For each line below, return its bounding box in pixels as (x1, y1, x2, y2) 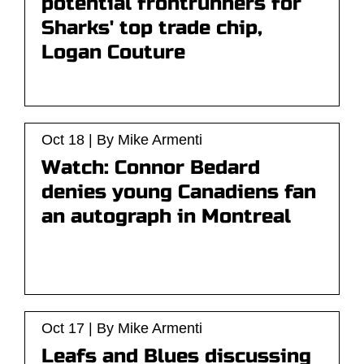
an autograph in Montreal (41, 205, 291, 228)
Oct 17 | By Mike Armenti (41, 320, 202, 336)
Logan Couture (41, 41, 185, 64)
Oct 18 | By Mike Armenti (41, 132, 202, 148)
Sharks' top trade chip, (41, 16, 262, 40)
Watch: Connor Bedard (41, 156, 260, 180)
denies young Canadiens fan (41, 180, 316, 204)
